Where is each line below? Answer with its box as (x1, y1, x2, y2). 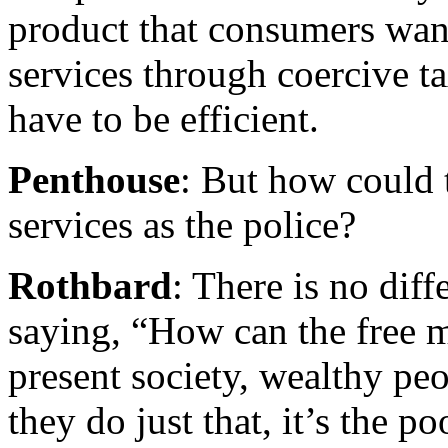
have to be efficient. (8, 97, 319, 141)
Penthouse (8, 158, 180, 202)
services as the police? (8, 203, 356, 247)
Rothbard (8, 264, 172, 308)
